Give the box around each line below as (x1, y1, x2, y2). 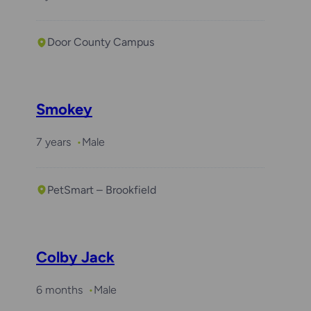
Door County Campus (47, 35, 154, 49)
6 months (36, 283, 83, 296)
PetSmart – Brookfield (47, 183, 156, 196)
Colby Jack (36, 247, 115, 267)
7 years (36, 135, 71, 149)
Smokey (36, 100, 92, 119)
